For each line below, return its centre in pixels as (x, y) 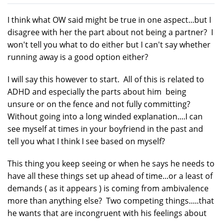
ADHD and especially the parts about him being (97, 91)
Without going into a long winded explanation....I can (105, 116)
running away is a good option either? (78, 57)
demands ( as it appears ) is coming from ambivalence (108, 188)
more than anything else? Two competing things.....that (111, 200)
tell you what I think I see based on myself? (86, 141)
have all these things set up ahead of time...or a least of (110, 176)
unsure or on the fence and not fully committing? (100, 104)
